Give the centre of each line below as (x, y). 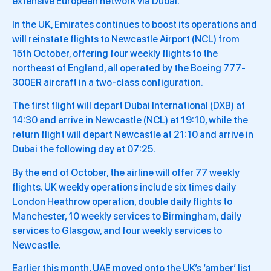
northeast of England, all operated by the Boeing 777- (129, 68)
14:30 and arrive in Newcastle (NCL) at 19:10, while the (130, 120)
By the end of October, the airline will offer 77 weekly (126, 172)
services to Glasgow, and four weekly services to (117, 230)
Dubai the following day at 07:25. (84, 149)
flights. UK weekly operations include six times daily (124, 187)
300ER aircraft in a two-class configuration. (108, 82)
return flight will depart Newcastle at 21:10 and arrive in (133, 135)
